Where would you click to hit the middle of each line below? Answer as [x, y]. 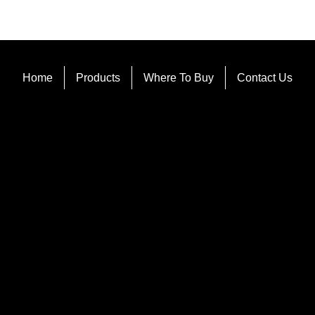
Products [98, 77]
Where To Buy [179, 77]
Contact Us [265, 77]
